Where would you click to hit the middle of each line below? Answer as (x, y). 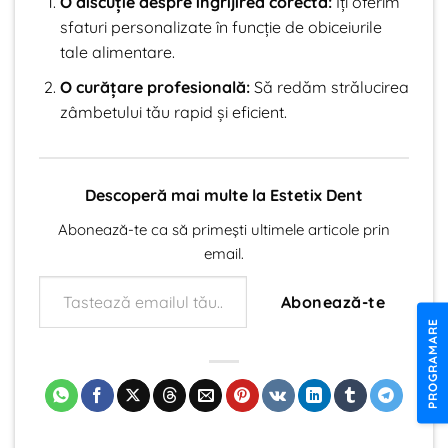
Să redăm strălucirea (329, 86)
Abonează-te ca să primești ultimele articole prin (224, 229)
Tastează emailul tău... (55, 274)
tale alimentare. (117, 52)
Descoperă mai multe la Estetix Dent (224, 194)
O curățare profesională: (154, 86)
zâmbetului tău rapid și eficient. (173, 111)
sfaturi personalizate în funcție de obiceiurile (220, 27)
